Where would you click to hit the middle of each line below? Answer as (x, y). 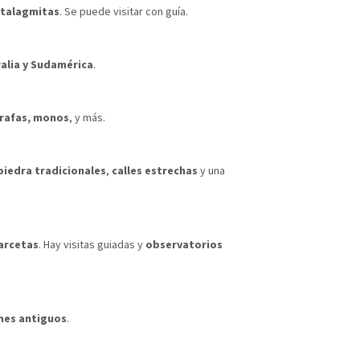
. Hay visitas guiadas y (92, 244)
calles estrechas (155, 170)
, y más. (87, 117)
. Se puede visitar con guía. (124, 11)
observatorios (184, 244)
